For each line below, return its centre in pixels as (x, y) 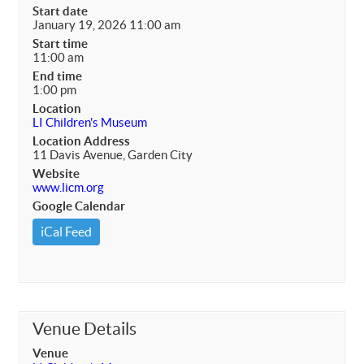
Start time (60, 44)
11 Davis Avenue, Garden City (113, 155)
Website (56, 174)
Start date (60, 11)
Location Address (81, 141)
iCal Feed (66, 232)
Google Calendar (79, 206)
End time (57, 76)
